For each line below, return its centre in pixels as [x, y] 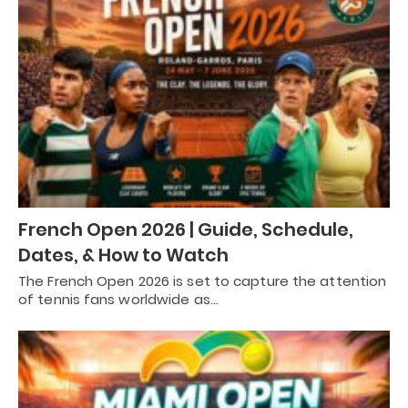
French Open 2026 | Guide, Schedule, [186, 229]
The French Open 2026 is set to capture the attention [203, 280]
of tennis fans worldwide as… [118, 299]
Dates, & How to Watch [123, 255]
